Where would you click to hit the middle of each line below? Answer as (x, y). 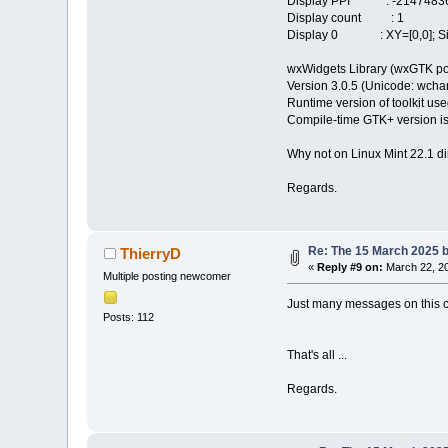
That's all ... (316, 355)
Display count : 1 (345, 18)
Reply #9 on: (350, 267)
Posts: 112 (129, 316)
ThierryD (150, 254)
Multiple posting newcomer (167, 276)
